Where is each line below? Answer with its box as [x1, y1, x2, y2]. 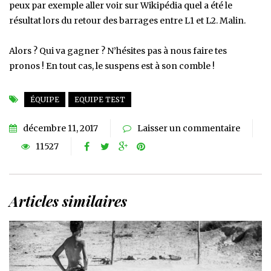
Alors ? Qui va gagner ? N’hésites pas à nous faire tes [9, 45, 227, 57]
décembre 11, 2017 [23, 123, 98, 134]
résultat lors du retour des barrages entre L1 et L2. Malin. [9, 15, 246, 27]
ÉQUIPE [30, 95, 59, 105]
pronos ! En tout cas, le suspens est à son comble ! [9, 60, 215, 72]
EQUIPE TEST [74, 95, 125, 105]
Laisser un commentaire [137, 123, 240, 134]
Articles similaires [9, 191, 127, 211]
